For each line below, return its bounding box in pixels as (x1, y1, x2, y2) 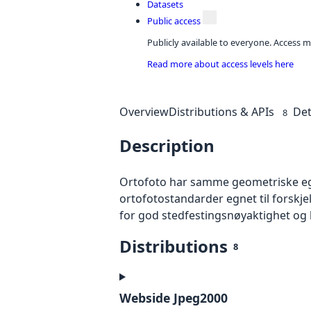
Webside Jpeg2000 (119, 289, 228, 307)
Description (119, 134, 215, 158)
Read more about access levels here (147, 57, 294, 70)
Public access (147, 14, 201, 27)
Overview (119, 104, 169, 120)
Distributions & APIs (169, 104, 274, 120)
